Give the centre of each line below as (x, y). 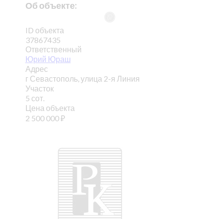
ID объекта (44, 30)
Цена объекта (50, 108)
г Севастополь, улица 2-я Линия (82, 78)
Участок (39, 88)
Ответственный (53, 49)
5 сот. (35, 98)
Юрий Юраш (48, 59)
